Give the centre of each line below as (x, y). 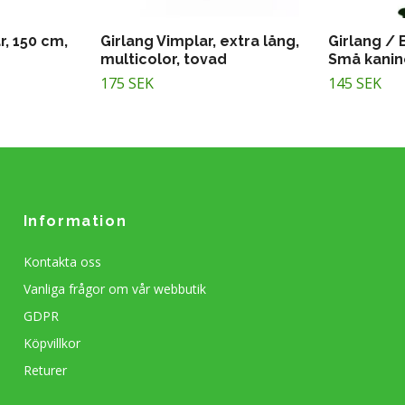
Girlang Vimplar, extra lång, (200, 41)
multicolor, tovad (164, 59)
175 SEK (127, 83)
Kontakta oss (62, 261)
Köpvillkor (52, 343)
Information (75, 221)
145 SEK (355, 83)
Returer (45, 370)
